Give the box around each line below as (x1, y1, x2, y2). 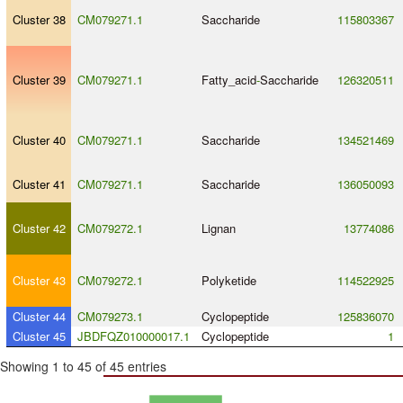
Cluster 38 (12, 11, 66, 29)
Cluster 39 (12, 71, 66, 89)
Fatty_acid (201, 71, 256, 89)
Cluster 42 (12, 219, 66, 237)
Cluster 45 (12, 327, 66, 345)
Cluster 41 (12, 175, 66, 193)
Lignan (201, 219, 236, 237)
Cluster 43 (12, 272, 66, 290)
